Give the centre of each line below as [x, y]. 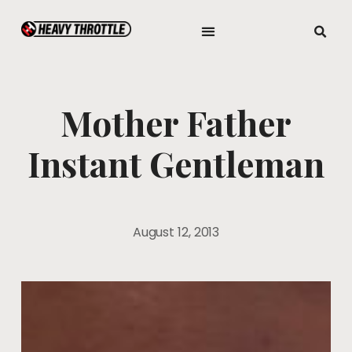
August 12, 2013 [176, 232]
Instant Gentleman [176, 163]
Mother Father [176, 122]
